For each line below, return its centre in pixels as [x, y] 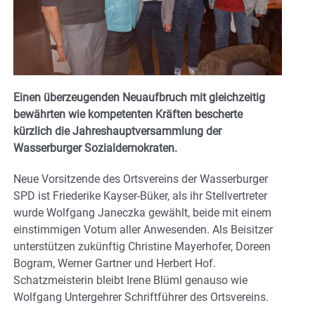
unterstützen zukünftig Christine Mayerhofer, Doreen [142, 247]
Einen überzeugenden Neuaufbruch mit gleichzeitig [139, 98]
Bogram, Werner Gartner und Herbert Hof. [115, 264]
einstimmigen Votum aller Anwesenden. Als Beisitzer [143, 230]
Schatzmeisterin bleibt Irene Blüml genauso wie [130, 281]
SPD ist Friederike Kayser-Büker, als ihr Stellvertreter [140, 196]
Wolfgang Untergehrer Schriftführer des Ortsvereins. [141, 297]
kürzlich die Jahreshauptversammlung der [117, 131]
